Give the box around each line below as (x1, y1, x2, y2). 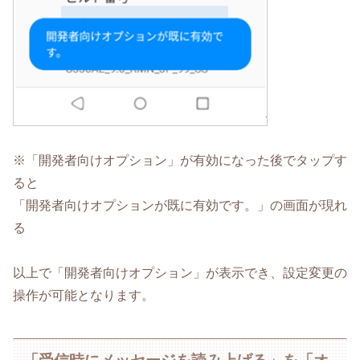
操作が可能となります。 (13, 288, 154, 303)
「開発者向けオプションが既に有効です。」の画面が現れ (13, 198, 347, 212)
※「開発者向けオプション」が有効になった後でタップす (13, 153, 347, 167)
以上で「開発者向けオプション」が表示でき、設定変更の (13, 266, 347, 280)
